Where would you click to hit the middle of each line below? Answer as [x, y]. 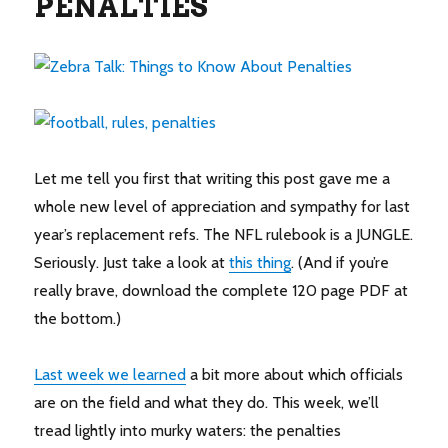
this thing [260, 263]
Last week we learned [110, 375]
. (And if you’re [340, 263]
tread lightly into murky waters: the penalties [188, 431]
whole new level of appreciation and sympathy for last [222, 207]
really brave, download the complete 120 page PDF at [221, 291]
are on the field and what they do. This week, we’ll [207, 403]
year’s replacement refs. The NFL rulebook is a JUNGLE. [224, 235]
